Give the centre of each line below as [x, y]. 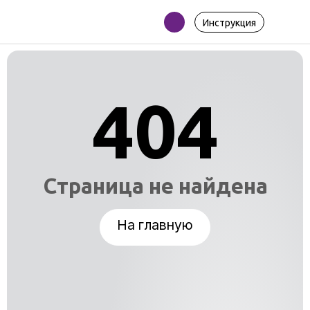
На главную [155, 225]
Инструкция [229, 22]
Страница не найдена [155, 185]
